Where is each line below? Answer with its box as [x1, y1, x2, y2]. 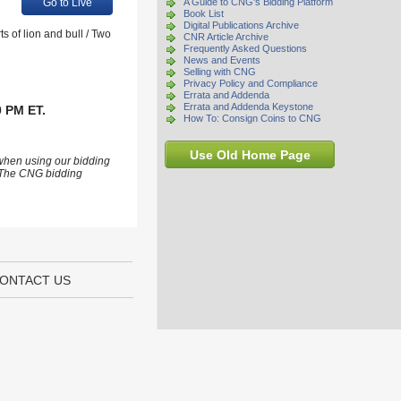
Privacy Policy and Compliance [183, 78, 318, 89]
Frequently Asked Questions [183, 43, 307, 54]
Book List [183, 8, 224, 19]
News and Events [183, 55, 260, 65]
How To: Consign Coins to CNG [183, 113, 321, 124]
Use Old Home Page [189, 148, 311, 162]
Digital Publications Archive [183, 20, 299, 30]
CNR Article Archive [183, 31, 269, 42]
